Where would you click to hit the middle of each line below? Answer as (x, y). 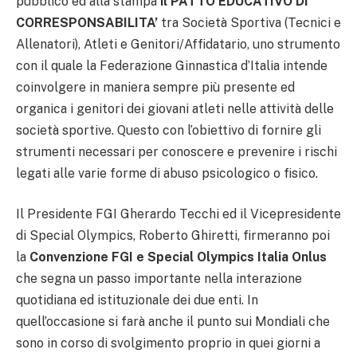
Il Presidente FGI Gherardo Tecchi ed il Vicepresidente (178, 214)
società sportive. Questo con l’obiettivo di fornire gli (169, 130)
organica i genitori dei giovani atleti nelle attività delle (175, 108)
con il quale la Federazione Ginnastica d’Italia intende (172, 65)
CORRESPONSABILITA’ (87, 22)
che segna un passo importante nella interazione (159, 279)
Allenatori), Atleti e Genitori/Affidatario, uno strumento (178, 44)
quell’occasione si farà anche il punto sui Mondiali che (173, 322)
